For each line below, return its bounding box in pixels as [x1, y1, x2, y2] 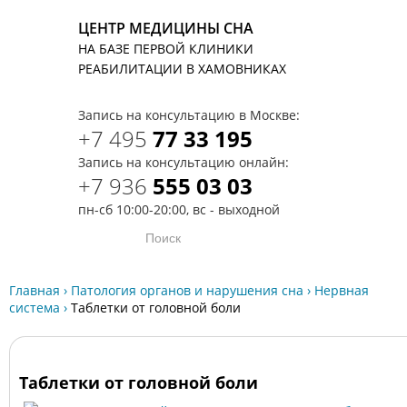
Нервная [314, 282, 369, 299]
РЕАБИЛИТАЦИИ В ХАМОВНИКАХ [78, 60, 286, 77]
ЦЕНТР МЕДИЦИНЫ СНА [78, 18, 253, 38]
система [9, 299, 60, 316]
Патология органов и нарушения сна [71, 282, 303, 299]
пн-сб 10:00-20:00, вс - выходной [78, 201, 280, 218]
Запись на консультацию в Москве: [78, 106, 300, 124]
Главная [9, 282, 60, 299]
